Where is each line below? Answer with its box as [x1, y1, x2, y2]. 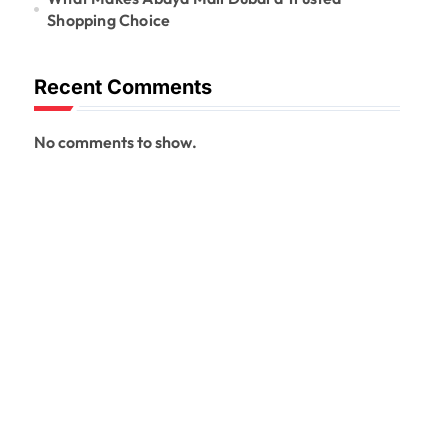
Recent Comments [34, 75, 212, 99]
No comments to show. [34, 132, 197, 152]
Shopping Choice [47, 10, 171, 30]
